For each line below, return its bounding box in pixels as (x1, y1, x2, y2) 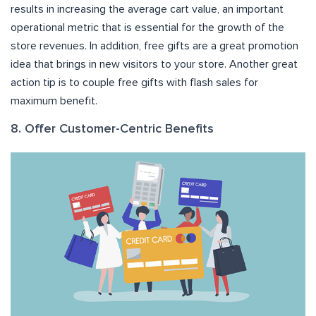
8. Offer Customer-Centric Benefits (11, 123, 214, 136)
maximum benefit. (11, 95, 97, 107)
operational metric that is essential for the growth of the (11, 22, 284, 34)
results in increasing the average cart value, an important (11, 4, 284, 16)
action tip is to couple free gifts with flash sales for (11, 77, 258, 89)
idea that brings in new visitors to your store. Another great (11, 59, 298, 71)
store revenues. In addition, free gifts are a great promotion (11, 40, 298, 52)
